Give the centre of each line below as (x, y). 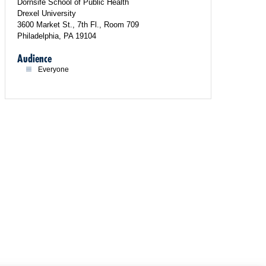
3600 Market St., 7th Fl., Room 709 (78, 25)
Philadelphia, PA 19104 (57, 36)
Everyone (53, 69)
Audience (34, 58)
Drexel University (47, 13)
